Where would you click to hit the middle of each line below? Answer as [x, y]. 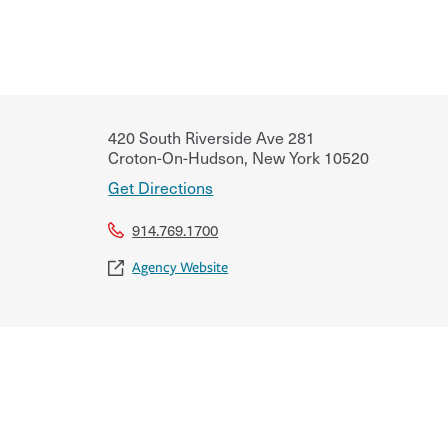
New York [284, 156]
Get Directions [161, 186]
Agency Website [180, 267]
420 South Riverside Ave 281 [212, 136]
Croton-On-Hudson [176, 156]
